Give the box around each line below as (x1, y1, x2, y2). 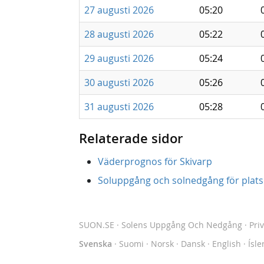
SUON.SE (79, 219, 114, 230)
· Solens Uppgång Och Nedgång (114, 219, 242, 230)
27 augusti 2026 (84, 4, 154, 16)
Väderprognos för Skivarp (98, 155, 212, 168)
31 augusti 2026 (84, 100, 154, 113)
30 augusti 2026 (84, 76, 154, 89)
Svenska (79, 238, 112, 249)
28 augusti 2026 (84, 28, 154, 41)
